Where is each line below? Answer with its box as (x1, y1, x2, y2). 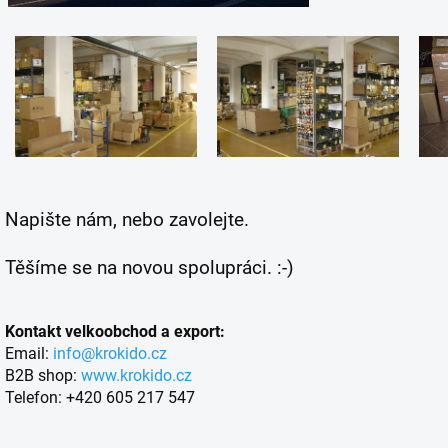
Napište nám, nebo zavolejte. (5, 208, 249, 231)
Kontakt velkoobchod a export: (5, 321, 225, 341)
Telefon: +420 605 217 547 (5, 387, 195, 407)
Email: (5, 343, 53, 363)
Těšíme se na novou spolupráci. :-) (5, 256, 299, 279)
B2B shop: (5, 365, 81, 385)
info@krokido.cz (53, 343, 167, 363)
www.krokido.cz (81, 365, 196, 385)
